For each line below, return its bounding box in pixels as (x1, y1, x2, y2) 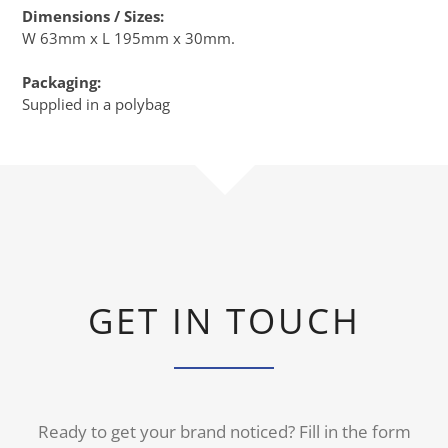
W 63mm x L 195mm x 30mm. (22, 28, 235, 48)
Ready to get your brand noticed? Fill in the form (37, 420, 411, 443)
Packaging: (22, 72, 101, 92)
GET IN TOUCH (87, 297, 361, 344)
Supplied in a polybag (22, 94, 170, 114)
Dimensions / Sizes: (22, 6, 164, 26)
